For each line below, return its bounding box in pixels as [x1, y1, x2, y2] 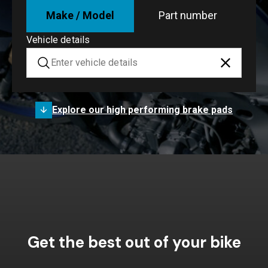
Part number [159, 8, 217, 22]
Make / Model [46, 8, 114, 22]
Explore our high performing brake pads [52, 103, 233, 115]
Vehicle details [26, 33, 90, 45]
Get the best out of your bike [27, 232, 241, 252]
